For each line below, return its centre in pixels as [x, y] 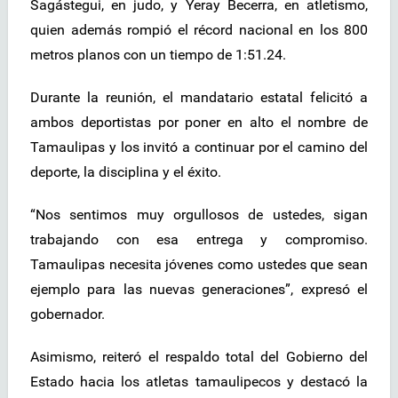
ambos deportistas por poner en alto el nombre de [199, 123]
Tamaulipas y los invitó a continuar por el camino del [199, 147]
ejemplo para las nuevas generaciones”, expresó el [199, 290]
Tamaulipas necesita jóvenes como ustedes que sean [199, 265]
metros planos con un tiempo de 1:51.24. [158, 55]
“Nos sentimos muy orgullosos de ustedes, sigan [199, 215]
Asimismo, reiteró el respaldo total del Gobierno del [199, 357]
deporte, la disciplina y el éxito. [126, 172]
